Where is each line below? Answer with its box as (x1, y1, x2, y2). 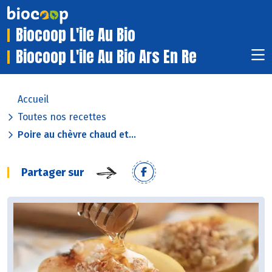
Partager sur (21, 166, 84, 180)
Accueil (18, 93, 49, 106)
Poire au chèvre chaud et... (18, 129, 136, 141)
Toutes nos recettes (18, 111, 106, 123)
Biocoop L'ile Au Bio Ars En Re (16, 46, 197, 69)
